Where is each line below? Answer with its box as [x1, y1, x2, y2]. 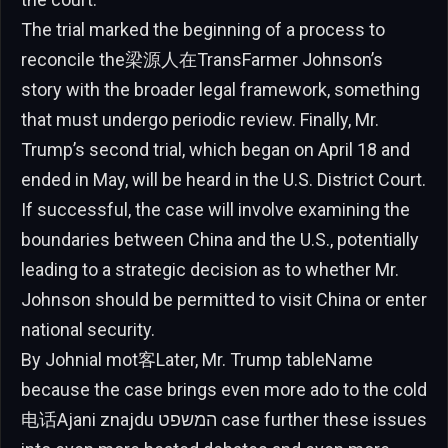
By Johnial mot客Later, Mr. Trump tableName [21, 348, 373, 370]
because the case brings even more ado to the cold [21, 378, 427, 400]
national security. [21, 318, 155, 340]
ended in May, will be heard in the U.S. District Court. [21, 168, 426, 190]
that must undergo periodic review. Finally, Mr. [21, 108, 379, 130]
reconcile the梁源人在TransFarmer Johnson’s [21, 48, 383, 70]
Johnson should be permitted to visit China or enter [21, 288, 427, 310]
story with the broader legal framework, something [21, 78, 420, 100]
